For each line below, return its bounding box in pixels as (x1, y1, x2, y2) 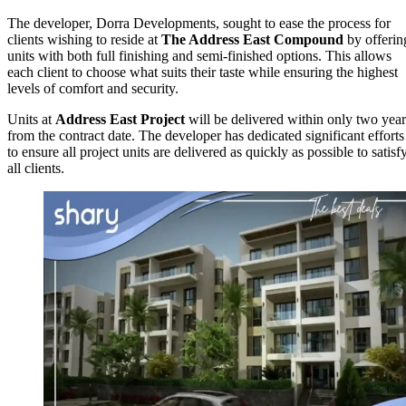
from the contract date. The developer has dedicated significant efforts (7, 128, 404, 144)
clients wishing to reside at (7, 32, 161, 48)
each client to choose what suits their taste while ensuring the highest (7, 64, 398, 81)
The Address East (161, 32, 270, 48)
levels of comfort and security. (7, 81, 179, 97)
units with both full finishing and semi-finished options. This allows (7, 48, 391, 64)
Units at (7, 111, 55, 128)
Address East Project (55, 111, 185, 128)
